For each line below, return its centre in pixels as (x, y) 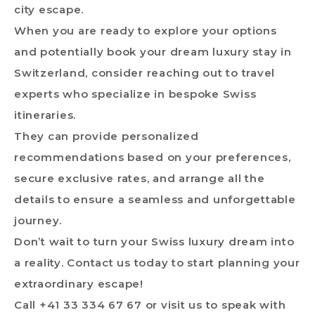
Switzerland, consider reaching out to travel (144, 72)
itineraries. (45, 115)
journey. (38, 220)
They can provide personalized (107, 136)
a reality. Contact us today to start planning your (157, 262)
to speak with (244, 304)
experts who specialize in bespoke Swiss (135, 94)
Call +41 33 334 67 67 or (88, 304)
